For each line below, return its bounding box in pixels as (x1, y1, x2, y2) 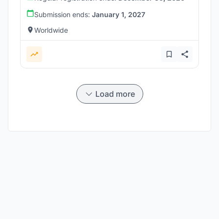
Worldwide (34, 25, 68, 34)
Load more (95, 88, 135, 99)
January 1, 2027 (92, 10, 145, 19)
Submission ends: (34, 10, 92, 19)
